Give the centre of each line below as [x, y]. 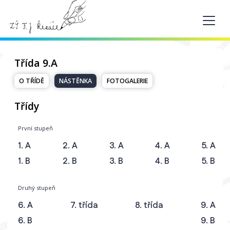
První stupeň [35, 128]
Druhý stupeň [37, 187]
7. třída [84, 205]
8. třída [149, 205]
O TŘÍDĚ [32, 81]
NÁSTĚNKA [75, 81]
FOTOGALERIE [127, 81]
